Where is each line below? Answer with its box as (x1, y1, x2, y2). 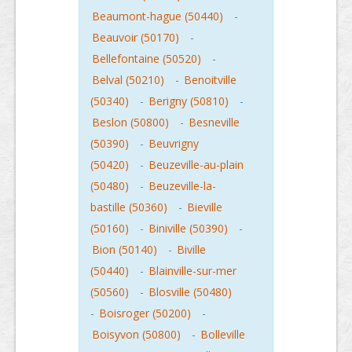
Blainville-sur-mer (148, 263, 236, 278)
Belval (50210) (92, 72, 164, 87)
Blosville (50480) (148, 284, 232, 299)
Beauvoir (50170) (92, 30, 179, 45)
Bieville (187, 200, 222, 214)
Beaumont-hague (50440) (92, 9, 223, 24)
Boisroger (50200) (99, 306, 191, 321)
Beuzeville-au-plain (148, 157, 244, 172)
